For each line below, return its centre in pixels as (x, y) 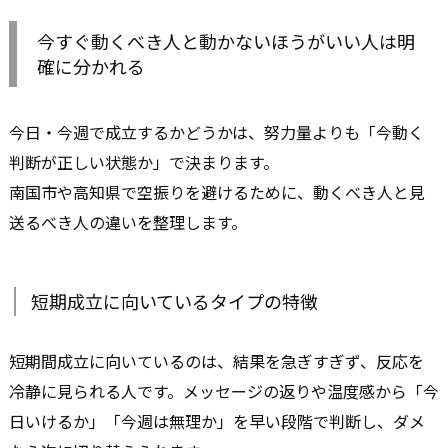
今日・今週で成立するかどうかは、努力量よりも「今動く (216, 132)
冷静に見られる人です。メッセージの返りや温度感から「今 (224, 391)
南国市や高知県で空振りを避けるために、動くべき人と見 (217, 192)
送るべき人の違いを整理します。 (128, 222)
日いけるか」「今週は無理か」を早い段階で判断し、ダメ (217, 421)
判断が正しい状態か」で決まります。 (144, 162)
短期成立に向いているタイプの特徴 (174, 301)
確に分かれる (91, 66)
